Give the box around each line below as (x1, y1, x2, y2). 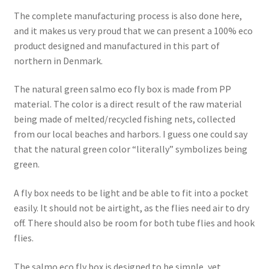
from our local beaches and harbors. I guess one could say (13, 128, 247, 141)
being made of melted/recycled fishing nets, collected (13, 113, 235, 125)
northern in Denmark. (13, 54, 103, 67)
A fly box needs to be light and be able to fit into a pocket (13, 186, 249, 199)
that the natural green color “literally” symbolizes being (13, 143, 247, 156)
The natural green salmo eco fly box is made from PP (13, 83, 231, 95)
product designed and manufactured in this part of (13, 39, 220, 52)
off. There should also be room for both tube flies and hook (13, 216, 255, 229)
